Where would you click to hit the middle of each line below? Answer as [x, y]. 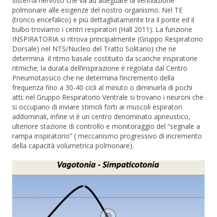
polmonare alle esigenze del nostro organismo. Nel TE [97, 10]
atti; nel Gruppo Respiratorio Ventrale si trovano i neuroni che [108, 97]
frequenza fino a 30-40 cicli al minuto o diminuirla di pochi [102, 87]
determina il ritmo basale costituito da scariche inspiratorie [105, 58]
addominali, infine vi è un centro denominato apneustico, [101, 116]
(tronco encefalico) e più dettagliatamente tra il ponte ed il [103, 19]
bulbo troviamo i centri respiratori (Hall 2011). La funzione [102, 29]
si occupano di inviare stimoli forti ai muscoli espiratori [97, 107]
